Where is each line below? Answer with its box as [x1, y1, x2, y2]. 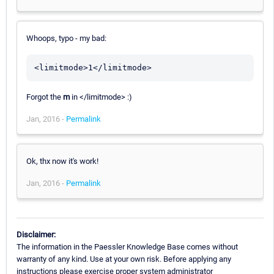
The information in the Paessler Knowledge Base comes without [17, 242, 238, 251]
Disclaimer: [17, 229, 56, 239]
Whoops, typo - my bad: [26, 34, 106, 43]
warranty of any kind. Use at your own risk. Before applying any [17, 254, 231, 264]
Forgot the [26, 92, 63, 102]
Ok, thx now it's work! [26, 157, 98, 166]
